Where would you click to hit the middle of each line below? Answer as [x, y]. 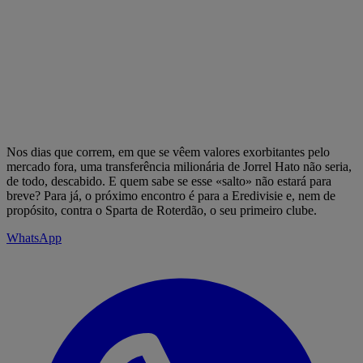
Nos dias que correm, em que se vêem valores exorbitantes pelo [168, 152]
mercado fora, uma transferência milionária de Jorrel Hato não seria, [179, 166]
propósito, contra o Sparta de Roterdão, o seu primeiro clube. [162, 210]
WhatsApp [34, 237]
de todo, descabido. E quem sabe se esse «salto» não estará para [169, 181]
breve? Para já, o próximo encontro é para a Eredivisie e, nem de [171, 195]
